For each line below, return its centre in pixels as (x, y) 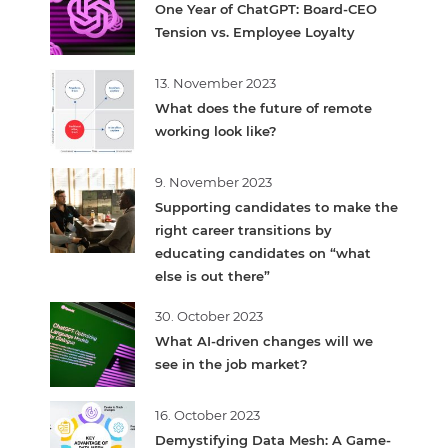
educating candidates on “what (263, 252)
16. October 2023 (207, 414)
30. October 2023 (209, 315)
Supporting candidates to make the (276, 206)
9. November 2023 (213, 181)
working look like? (216, 130)
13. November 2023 (215, 82)
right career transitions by (243, 229)
